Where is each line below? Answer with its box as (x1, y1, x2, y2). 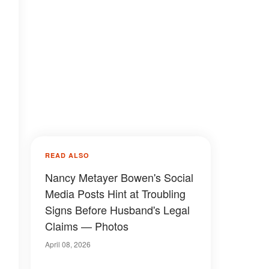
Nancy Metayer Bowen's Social (45, 169, 193, 185)
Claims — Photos (45, 218, 128, 234)
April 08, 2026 (45, 239, 91, 249)
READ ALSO (45, 151, 89, 160)
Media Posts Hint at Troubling (45, 186, 186, 201)
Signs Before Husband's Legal (45, 202, 190, 217)
